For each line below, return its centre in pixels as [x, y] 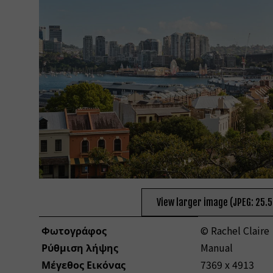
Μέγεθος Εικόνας [83, 264]
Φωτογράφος [74, 230]
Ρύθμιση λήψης [80, 247]
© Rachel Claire [235, 230]
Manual [217, 247]
